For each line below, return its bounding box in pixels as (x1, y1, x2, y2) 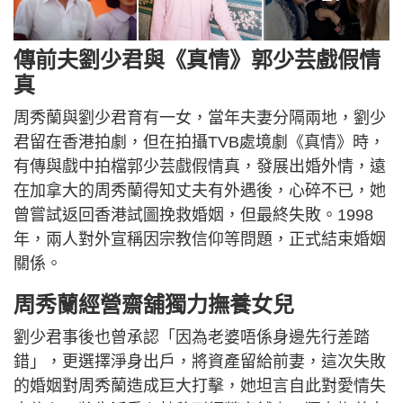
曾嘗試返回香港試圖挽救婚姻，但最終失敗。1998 (13, 205, 373, 224)
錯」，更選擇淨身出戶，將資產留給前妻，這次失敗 (13, 352, 386, 371)
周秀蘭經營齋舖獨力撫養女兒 (13, 291, 294, 317)
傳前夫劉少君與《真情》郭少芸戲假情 (13, 47, 381, 72)
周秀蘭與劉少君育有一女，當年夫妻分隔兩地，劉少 (13, 108, 386, 127)
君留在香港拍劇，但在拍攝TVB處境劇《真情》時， (13, 132, 385, 151)
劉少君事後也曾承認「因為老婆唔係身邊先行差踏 (13, 327, 370, 346)
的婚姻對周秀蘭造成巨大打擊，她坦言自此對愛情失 (13, 376, 386, 395)
